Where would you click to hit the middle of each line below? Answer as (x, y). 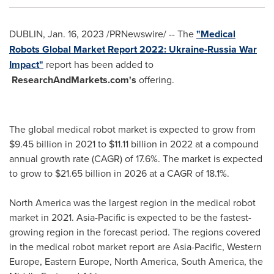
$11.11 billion (133, 144)
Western (244, 246)
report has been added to (98, 64)
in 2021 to (86, 144)
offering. (155, 80)
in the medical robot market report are (91, 246)
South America (213, 261)
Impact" (26, 65)
